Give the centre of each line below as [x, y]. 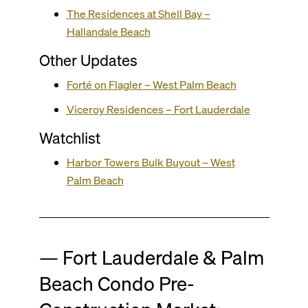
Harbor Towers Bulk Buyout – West [151, 162]
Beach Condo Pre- [117, 284]
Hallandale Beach [108, 32]
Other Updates [88, 60]
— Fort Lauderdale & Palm [151, 257]
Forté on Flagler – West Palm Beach [151, 85]
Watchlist [69, 138]
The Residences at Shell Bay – [138, 14]
